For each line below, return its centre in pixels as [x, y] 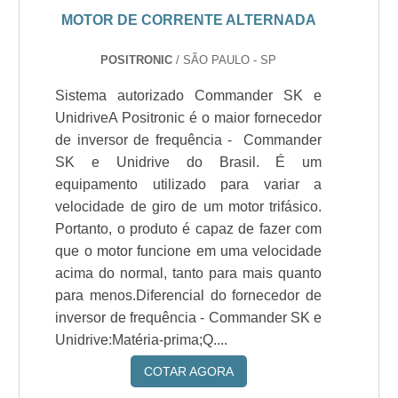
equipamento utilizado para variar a [189, 184]
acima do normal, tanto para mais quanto [189, 273]
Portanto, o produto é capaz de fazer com [189, 229]
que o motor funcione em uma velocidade [189, 251]
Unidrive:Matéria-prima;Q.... [142, 340]
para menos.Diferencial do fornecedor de [189, 295]
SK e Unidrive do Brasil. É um [189, 162]
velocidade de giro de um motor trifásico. [189, 207]
